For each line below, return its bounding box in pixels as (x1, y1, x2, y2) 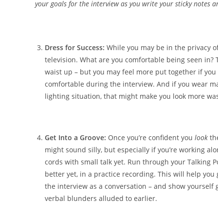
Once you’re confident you (108, 133, 195, 143)
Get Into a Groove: (45, 133, 108, 143)
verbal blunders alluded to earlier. (45, 194, 157, 203)
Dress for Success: (45, 43, 105, 53)
